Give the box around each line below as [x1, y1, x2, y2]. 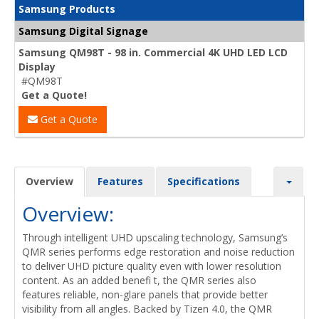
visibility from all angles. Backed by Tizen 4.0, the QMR [22, 301, 272, 315]
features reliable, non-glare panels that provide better [22, 287, 268, 301]
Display [19, 59, 56, 73]
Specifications [167, 174, 240, 188]
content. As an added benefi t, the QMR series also [22, 273, 256, 287]
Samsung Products [19, 1, 115, 16]
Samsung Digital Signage [19, 23, 148, 38]
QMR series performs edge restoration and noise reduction [22, 244, 295, 258]
